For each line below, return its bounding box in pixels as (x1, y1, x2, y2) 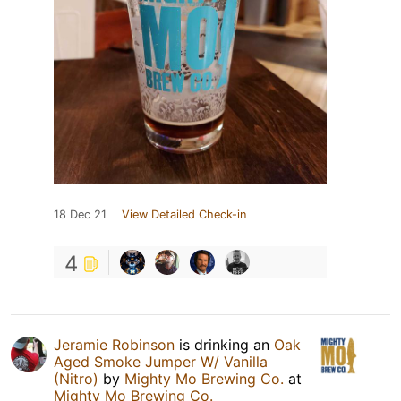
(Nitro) (54, 369, 98, 388)
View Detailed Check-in (122, 207, 246, 221)
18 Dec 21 (54, 207, 107, 221)
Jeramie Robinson (54, 335, 175, 354)
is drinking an (175, 335, 274, 354)
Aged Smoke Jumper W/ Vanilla (54, 352, 268, 371)
